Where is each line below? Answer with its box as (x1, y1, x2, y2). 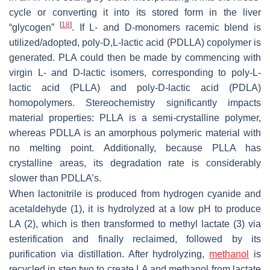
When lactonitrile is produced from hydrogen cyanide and (9, 189, 261, 199)
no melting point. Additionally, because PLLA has (9, 143, 261, 154)
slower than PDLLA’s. (9, 173, 101, 184)
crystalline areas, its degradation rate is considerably (9, 158, 261, 169)
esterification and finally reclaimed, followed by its (9, 234, 261, 245)
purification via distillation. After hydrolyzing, (9, 249, 210, 260)
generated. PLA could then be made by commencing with (9, 52, 261, 63)
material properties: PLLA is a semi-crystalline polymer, (9, 113, 261, 124)
